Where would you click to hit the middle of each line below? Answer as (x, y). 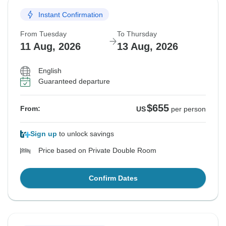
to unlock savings (86, 134)
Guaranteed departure (74, 81)
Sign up (44, 134)
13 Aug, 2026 (148, 47)
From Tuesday (43, 34)
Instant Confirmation (71, 14)
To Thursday (137, 34)
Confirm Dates (113, 178)
